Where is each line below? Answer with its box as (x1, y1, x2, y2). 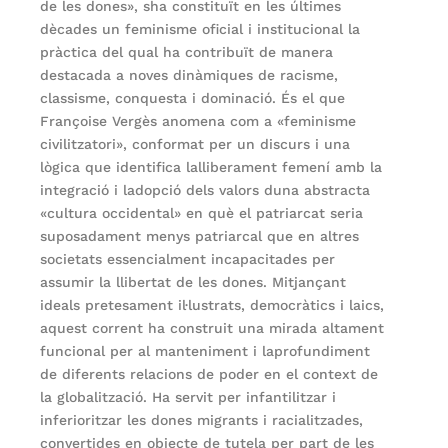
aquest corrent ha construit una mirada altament (40, 319, 385, 336)
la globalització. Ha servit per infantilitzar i (40, 388, 337, 405)
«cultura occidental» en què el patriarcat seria (40, 204, 364, 221)
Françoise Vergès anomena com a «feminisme (40, 112, 357, 129)
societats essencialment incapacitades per (40, 250, 336, 267)
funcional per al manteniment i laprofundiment (40, 342, 371, 359)
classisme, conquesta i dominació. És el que (40, 89, 346, 106)
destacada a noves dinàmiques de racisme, (40, 66, 339, 83)
